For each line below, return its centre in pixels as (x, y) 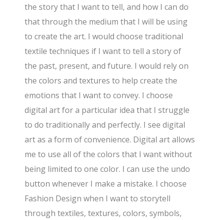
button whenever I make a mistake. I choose (106, 184)
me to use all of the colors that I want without (109, 154)
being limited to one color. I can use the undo (108, 169)
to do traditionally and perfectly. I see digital (105, 125)
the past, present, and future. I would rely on (107, 66)
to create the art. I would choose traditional (104, 37)
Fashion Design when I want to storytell (98, 199)
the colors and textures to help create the (101, 81)
